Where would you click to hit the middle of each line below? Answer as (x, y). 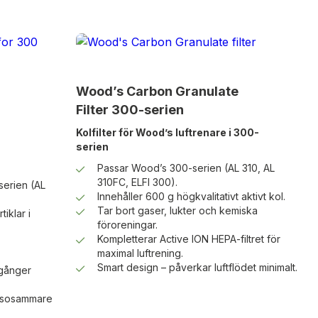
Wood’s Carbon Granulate (157, 92)
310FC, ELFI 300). (137, 182)
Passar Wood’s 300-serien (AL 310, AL (186, 168)
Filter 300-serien (130, 110)
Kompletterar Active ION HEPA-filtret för (188, 239)
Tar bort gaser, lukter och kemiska (177, 211)
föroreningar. (127, 225)
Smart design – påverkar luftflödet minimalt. (197, 268)
